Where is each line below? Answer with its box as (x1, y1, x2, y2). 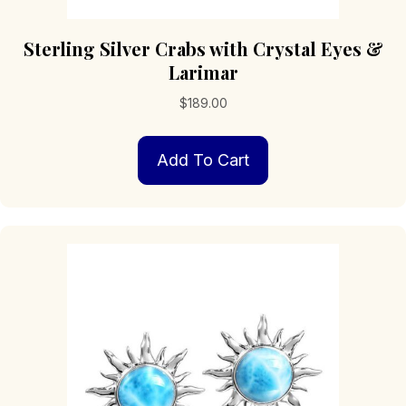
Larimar (168, 59, 238, 84)
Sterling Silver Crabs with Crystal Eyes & (23, 35, 383, 61)
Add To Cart (157, 150, 249, 169)
